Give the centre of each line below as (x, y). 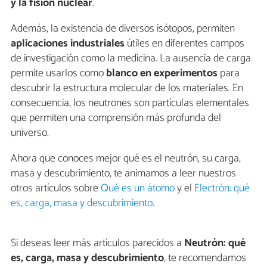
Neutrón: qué (215, 243)
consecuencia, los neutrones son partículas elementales (130, 103)
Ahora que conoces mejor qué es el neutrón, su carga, (126, 158)
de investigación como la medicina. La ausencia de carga (131, 58)
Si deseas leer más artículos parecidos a (97, 243)
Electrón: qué (222, 188)
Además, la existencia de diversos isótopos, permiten (123, 28)
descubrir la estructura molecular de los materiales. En (127, 88)
